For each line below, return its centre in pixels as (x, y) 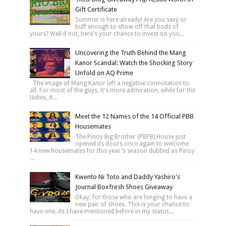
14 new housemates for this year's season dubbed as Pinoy (112, 151)
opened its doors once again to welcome (132, 144)
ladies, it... (43, 97)
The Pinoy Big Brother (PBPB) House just (130, 136)
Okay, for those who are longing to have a (133, 197)
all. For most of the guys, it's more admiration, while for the (112, 90)
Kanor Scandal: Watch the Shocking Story (133, 63)
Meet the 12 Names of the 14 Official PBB (134, 116)
